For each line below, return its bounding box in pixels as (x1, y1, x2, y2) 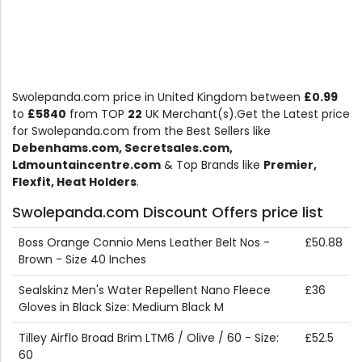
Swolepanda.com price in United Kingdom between (12, 89, 304, 106)
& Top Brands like (161, 157, 263, 174)
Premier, (263, 157, 317, 174)
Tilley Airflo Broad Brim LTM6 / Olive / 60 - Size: (19, 330, 279, 347)
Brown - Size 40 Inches (19, 251, 146, 268)
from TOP (66, 106, 128, 123)
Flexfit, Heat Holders (12, 174, 137, 191)
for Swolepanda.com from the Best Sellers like (12, 123, 271, 140)
